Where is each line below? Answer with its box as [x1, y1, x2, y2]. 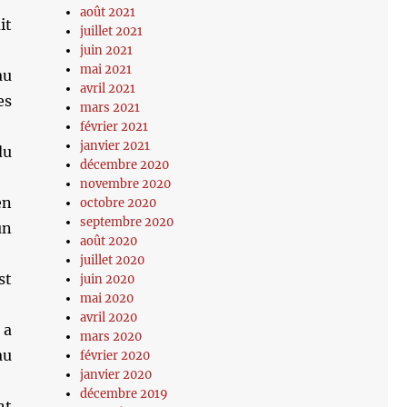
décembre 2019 [80, 386, 169, 402]
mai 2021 [80, 62, 133, 77]
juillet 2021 [80, 24, 144, 39]
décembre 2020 [80, 157, 170, 173]
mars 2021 [80, 100, 141, 115]
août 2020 [80, 233, 138, 249]
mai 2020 [80, 291, 134, 306]
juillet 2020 [80, 253, 145, 268]
